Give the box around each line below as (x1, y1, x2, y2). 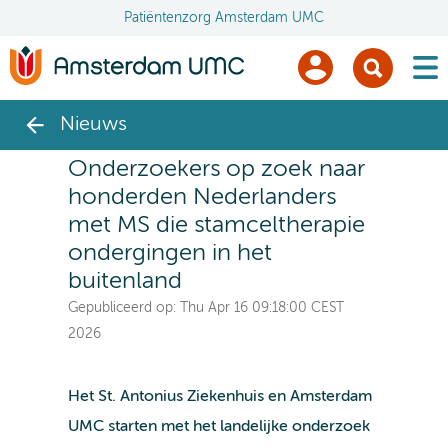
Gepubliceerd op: (67, 300, 180, 315)
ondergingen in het (67, 240, 272, 265)
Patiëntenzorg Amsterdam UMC (124, 11, 324, 25)
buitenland (67, 268, 182, 293)
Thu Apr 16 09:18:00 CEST (179, 300, 344, 315)
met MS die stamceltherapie (67, 212, 365, 237)
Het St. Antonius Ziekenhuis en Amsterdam (67, 388, 372, 405)
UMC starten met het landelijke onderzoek (67, 418, 370, 435)
